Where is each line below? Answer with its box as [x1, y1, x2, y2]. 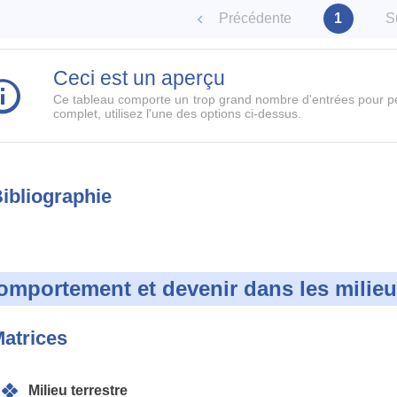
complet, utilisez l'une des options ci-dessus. [53, 106, 301, 121]
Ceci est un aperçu [53, 66, 225, 90]
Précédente [218, 11, 292, 26]
